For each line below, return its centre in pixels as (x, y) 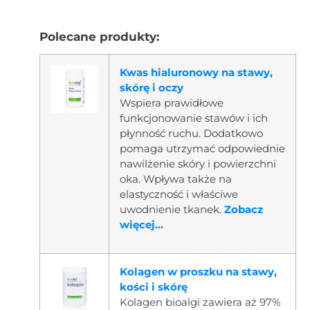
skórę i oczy (151, 87)
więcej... (141, 224)
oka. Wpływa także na (175, 179)
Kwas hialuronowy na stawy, (196, 72)
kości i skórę (153, 286)
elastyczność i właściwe (179, 194)
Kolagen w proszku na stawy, (198, 271)
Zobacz (243, 209)
